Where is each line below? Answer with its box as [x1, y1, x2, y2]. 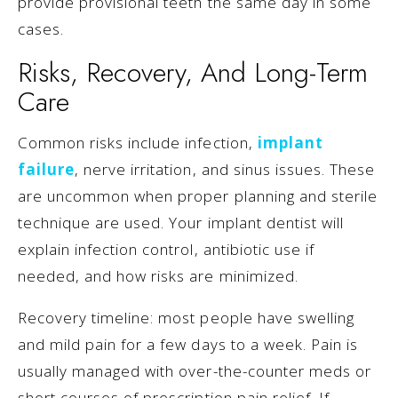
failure [18, 159, 76, 180]
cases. [18, 19, 65, 40]
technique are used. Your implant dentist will [18, 212, 344, 234]
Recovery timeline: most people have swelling [18, 307, 354, 329]
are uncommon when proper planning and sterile [18, 186, 378, 207]
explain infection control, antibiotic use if [18, 239, 314, 260]
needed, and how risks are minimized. [18, 266, 298, 287]
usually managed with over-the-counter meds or [18, 361, 371, 382]
